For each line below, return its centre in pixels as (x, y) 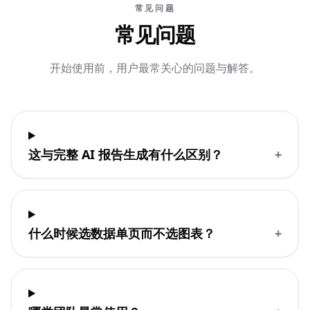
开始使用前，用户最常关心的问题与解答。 (155, 68)
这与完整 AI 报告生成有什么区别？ (126, 154)
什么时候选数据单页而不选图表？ (122, 233)
